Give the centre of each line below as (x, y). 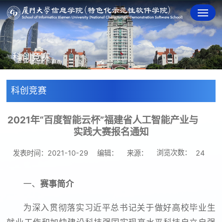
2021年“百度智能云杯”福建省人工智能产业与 (103, 120)
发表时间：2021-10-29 (51, 153)
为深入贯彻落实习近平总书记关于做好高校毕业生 (119, 208)
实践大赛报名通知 (111, 132)
